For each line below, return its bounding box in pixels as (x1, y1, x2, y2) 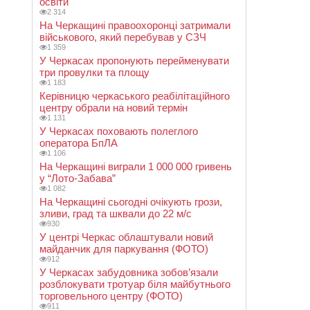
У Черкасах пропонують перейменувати (39, 55, 229, 66)
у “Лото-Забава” (39, 172, 116, 184)
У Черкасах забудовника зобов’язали (39, 266, 218, 278)
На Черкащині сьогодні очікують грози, (39, 196, 222, 208)
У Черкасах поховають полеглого (39, 125, 198, 137)
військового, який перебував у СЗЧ (39, 31, 206, 43)
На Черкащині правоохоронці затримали (39, 19, 230, 31)
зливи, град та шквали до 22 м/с (39, 208, 192, 219)
